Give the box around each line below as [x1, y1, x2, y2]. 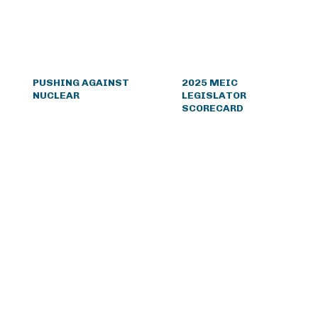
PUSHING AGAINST [32, 77, 129, 89]
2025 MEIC [182, 77, 238, 89]
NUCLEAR [32, 89, 79, 102]
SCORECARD [182, 102, 244, 114]
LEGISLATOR [182, 89, 247, 102]
